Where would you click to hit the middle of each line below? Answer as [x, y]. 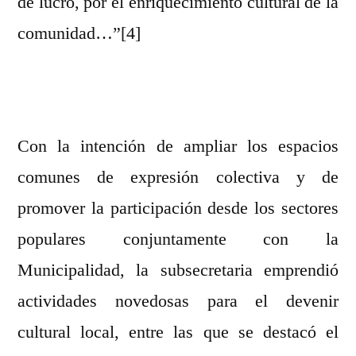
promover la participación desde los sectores [178, 209]
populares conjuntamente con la [178, 240]
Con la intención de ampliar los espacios [178, 147]
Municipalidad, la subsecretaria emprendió [178, 271]
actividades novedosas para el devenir [178, 302]
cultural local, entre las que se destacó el [178, 333]
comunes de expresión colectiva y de [178, 178]
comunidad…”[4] [79, 34]
